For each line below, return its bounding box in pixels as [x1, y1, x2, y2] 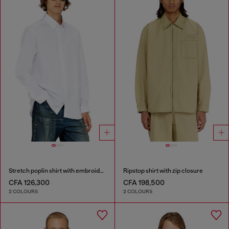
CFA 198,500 [123, 178, 165, 187]
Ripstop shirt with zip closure [123, 167, 203, 174]
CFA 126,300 [9, 178, 50, 187]
